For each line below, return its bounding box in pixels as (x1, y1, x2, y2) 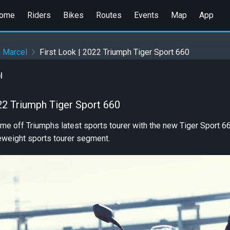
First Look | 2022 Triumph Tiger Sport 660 (40, 47, 189, 57)
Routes (95, 10, 122, 20)
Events (133, 10, 159, 20)
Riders (27, 10, 51, 20)
